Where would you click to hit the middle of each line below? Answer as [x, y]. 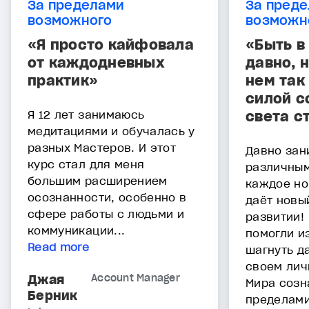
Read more [59, 247]
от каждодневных [96, 63]
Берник [53, 296]
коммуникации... [77, 231]
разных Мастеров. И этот [102, 148]
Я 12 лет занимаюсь [86, 115]
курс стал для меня [86, 165]
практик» [63, 81]
